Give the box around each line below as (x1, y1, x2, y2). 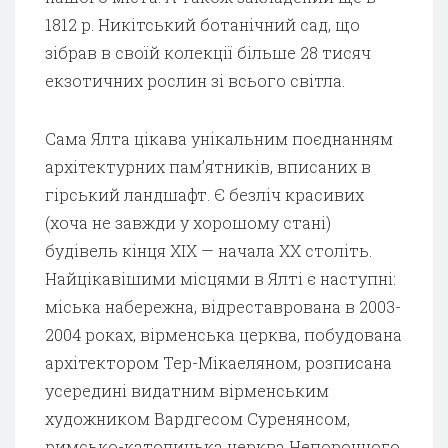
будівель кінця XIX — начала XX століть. (45, 239, 372, 261)
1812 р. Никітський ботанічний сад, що (45, 13, 360, 35)
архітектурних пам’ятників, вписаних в (45, 155, 371, 177)
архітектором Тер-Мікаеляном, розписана (45, 351, 392, 373)
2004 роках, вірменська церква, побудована (45, 323, 402, 345)
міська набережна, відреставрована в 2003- (45, 295, 401, 317)
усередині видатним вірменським (45, 379, 329, 401)
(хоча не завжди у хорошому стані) (45, 211, 331, 233)
